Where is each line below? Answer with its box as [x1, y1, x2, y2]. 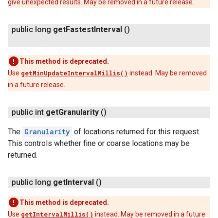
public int [12, 108, 44, 117]
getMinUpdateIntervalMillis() [21, 69, 128, 77]
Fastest [66, 25, 94, 34]
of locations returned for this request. [72, 127, 200, 136]
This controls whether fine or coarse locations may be [8, 139, 190, 148]
